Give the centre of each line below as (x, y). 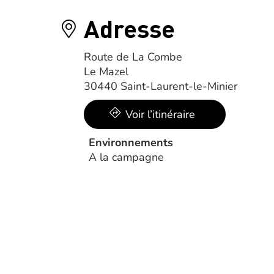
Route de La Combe (133, 57)
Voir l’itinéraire (160, 114)
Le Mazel (106, 72)
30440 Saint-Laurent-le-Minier (161, 86)
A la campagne (126, 157)
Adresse (129, 28)
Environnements (131, 143)
